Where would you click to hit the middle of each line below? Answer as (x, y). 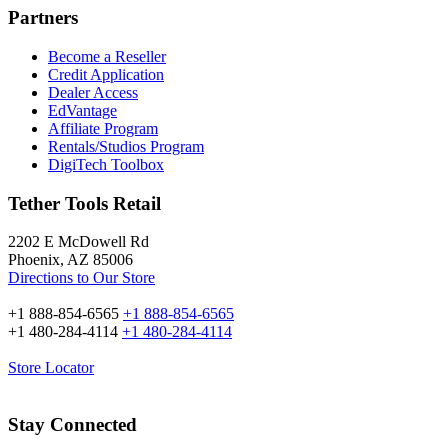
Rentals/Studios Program (126, 146)
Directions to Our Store (81, 278)
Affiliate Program (103, 128)
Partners (43, 18)
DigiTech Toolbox (106, 164)
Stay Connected (72, 425)
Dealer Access (93, 92)
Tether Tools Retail (84, 203)
